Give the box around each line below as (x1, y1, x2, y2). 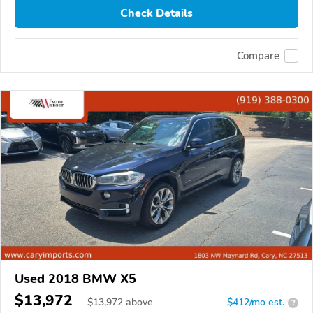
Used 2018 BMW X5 (15, 270, 136, 288)
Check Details (120, 5, 193, 21)
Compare (237, 48, 279, 63)
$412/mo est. (227, 296, 284, 310)
